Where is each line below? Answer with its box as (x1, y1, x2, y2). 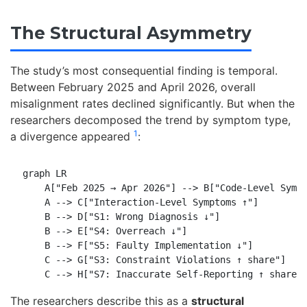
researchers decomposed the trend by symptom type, (10, 113, 291, 127)
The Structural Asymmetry (10, 22, 251, 43)
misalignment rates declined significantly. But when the (10, 97, 295, 111)
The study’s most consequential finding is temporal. (10, 64, 278, 78)
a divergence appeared (10, 130, 134, 144)
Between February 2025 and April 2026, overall (10, 80, 256, 95)
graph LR (22, 168, 66, 180)
